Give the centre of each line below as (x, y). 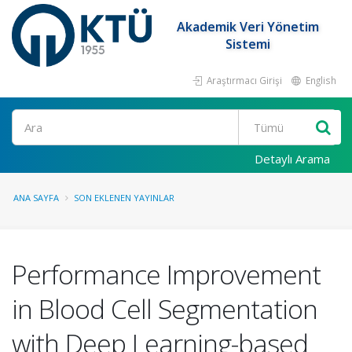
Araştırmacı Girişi (243, 80)
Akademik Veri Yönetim (248, 27)
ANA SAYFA (36, 198)
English (320, 80)
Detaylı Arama (292, 159)
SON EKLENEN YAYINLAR (124, 198)
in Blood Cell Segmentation (165, 309)
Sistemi (248, 44)
